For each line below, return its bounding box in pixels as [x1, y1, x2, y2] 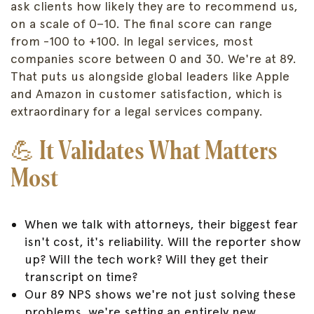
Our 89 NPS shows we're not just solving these [25, 286, 296, 301]
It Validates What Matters [39, 134, 278, 167]
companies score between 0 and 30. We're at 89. [11, 51, 296, 67]
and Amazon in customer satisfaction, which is [11, 86, 282, 102]
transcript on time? [25, 268, 137, 284]
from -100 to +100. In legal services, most [11, 34, 253, 49]
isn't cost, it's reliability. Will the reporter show [25, 233, 301, 249]
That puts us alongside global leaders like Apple [11, 69, 289, 84]
